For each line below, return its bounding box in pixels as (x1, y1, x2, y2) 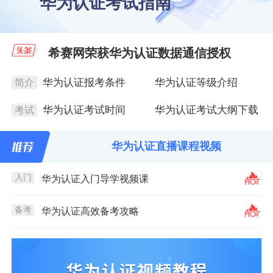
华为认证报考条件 (42, 76, 126, 88)
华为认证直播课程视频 (112, 140, 222, 153)
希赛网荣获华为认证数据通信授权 (48, 46, 231, 60)
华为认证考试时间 (42, 104, 126, 116)
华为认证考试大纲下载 (154, 104, 258, 116)
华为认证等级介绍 (154, 76, 238, 88)
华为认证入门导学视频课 (41, 173, 149, 184)
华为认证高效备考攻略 (41, 206, 140, 217)
